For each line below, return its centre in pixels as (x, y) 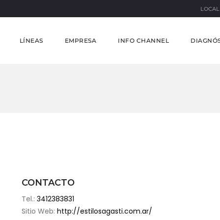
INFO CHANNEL (143, 41)
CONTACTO (48, 183)
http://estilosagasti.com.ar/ (105, 211)
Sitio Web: (39, 211)
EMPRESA (80, 41)
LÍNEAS (31, 41)
